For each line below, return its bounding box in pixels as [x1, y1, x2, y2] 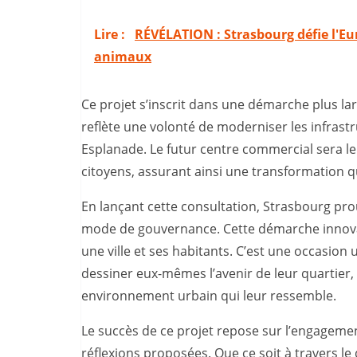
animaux [94, 48, 151, 66]
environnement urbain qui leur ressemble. [81, 287, 336, 305]
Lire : [94, 25, 128, 44]
